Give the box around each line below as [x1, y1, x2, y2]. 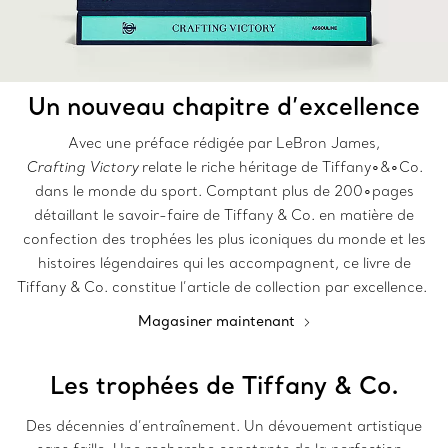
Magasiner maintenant [137, 312, 299, 330]
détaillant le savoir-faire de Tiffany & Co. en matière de [34, 206, 414, 224]
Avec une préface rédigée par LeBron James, [68, 134, 380, 152]
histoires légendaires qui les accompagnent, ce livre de [37, 254, 411, 272]
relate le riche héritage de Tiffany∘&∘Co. [137, 158, 423, 176]
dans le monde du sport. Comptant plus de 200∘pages [34, 182, 414, 200]
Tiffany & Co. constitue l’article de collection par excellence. [17, 278, 431, 296]
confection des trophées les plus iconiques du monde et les [22, 230, 426, 248]
